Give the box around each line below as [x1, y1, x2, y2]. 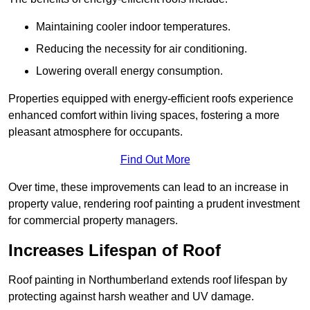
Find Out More [120, 154, 190, 166]
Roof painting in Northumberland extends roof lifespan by [8, 274, 287, 286]
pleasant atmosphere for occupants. [8, 126, 183, 138]
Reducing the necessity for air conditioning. [36, 43, 247, 55]
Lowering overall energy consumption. [36, 65, 223, 77]
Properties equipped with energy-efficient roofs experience [8, 93, 293, 105]
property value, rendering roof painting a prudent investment [8, 198, 300, 210]
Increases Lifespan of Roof [8, 241, 221, 260]
